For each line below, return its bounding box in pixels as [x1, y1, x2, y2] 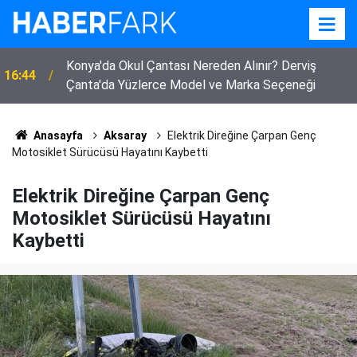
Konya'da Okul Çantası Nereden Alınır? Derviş [66, 58, 316, 73]
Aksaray [103, 129, 147, 142]
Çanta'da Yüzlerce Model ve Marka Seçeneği [66, 77, 316, 92]
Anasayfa [30, 129, 83, 142]
